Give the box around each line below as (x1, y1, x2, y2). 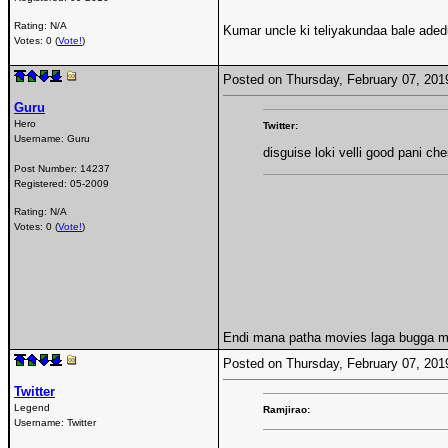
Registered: (14, 177, 70, 189)
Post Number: (14, 162, 80, 174)
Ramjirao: (263, 403, 310, 415)
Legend (14, 401, 50, 413)
